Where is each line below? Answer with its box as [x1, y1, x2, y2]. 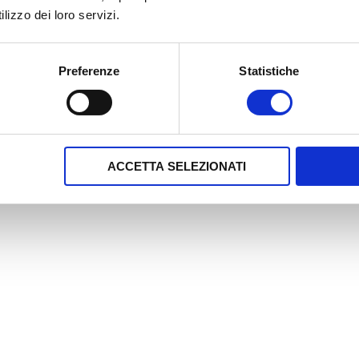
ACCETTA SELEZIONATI [107, 159, 247, 173]
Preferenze [58, 63, 120, 78]
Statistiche [239, 63, 300, 78]
